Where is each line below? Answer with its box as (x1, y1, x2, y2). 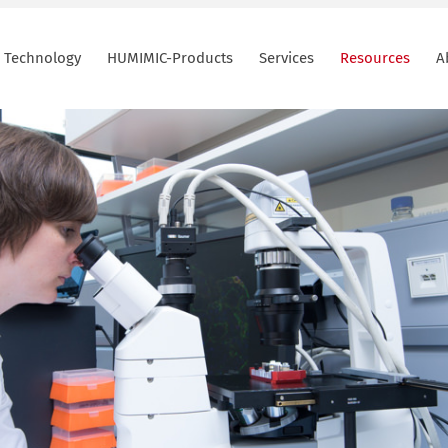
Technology (4, 49, 82, 67)
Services (259, 49, 315, 67)
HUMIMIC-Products (107, 49, 234, 67)
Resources (340, 49, 411, 67)
